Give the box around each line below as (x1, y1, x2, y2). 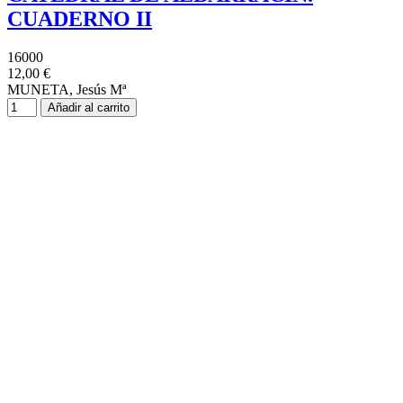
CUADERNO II (7, 7, 152, 31)
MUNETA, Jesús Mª (7, 82, 126, 98)
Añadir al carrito (48, 101, 130, 115)
